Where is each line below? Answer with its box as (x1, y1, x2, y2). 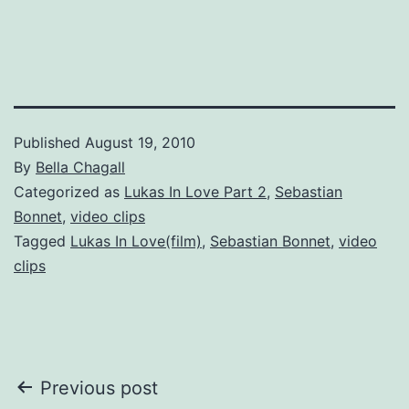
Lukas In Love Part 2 (124, 182, 267, 201)
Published (14, 132, 85, 152)
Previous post (40, 376, 158, 399)
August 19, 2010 (85, 132, 195, 152)
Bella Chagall (36, 157, 125, 176)
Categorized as (14, 182, 124, 201)
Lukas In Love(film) (70, 231, 202, 250)
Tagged (14, 231, 70, 250)
